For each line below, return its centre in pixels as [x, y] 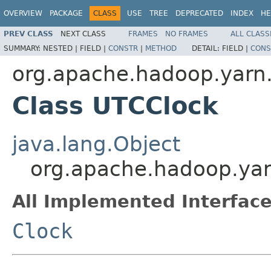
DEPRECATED [199, 13]
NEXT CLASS [83, 34]
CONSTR [123, 48]
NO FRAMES [187, 34]
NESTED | [61, 48]
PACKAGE [66, 13]
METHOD [161, 48]
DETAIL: [207, 48]
